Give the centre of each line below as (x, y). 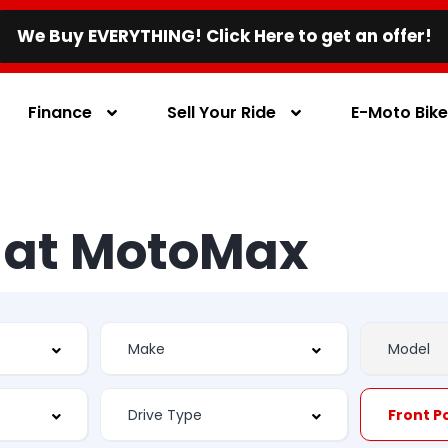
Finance (60, 112)
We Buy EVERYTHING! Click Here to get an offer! (224, 36)
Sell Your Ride (222, 112)
